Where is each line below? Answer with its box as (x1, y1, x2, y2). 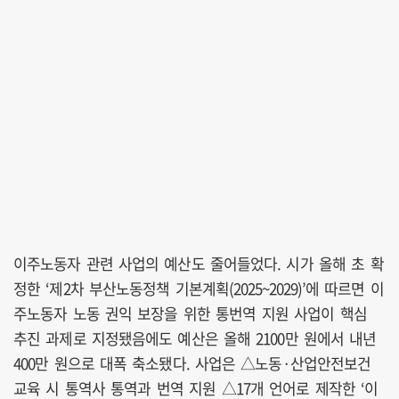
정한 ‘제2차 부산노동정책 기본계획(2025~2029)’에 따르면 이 (13, 276, 384, 299)
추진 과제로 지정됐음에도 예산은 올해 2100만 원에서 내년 (13, 326, 377, 349)
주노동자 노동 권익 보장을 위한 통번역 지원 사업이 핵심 (13, 301, 367, 324)
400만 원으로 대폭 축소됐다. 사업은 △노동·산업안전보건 (13, 351, 370, 374)
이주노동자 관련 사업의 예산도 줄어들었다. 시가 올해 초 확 (13, 251, 384, 274)
